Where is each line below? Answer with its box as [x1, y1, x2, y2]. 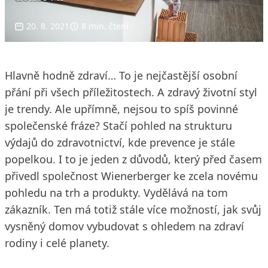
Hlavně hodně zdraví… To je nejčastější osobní [5, 68, 237, 83]
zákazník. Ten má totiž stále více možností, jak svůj [5, 202, 261, 217]
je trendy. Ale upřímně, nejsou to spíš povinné [5, 101, 238, 116]
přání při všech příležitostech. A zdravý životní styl [5, 84, 257, 99]
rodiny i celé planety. [5, 235, 109, 250]
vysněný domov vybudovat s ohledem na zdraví [5, 218, 244, 233]
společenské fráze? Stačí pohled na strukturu [5, 118, 232, 133]
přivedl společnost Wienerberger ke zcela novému [5, 168, 258, 183]
